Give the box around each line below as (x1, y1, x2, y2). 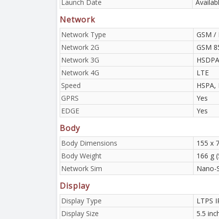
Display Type (61, 196, 102, 205)
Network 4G (61, 67, 99, 77)
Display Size (61, 208, 99, 218)
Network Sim (61, 163, 102, 173)
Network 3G (61, 55, 99, 65)
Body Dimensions (61, 138, 117, 148)
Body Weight (61, 151, 102, 160)
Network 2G (61, 42, 99, 52)
